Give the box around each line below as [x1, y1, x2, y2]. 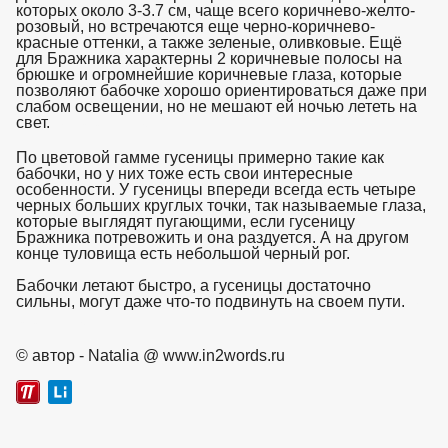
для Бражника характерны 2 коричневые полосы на [15, 49, 402, 67]
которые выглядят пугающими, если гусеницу [15, 212, 355, 230]
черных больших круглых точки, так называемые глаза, [15, 196, 426, 214]
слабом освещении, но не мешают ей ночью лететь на [15, 97, 417, 115]
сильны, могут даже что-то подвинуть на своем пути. [15, 292, 405, 310]
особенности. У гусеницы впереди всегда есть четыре [15, 180, 416, 198]
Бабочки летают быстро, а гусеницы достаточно [15, 276, 371, 294]
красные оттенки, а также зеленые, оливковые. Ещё [15, 33, 402, 51]
